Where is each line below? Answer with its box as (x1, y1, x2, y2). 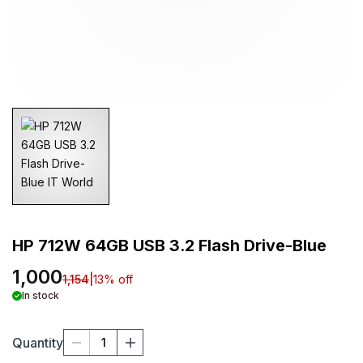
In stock (22, 289, 59, 301)
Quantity (12, 334, 63, 351)
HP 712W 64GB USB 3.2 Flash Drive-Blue (12, 236, 327, 255)
